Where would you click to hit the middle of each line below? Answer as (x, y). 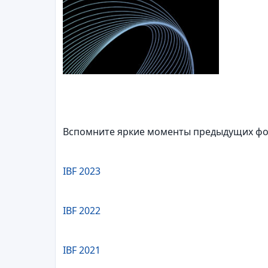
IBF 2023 (82, 171)
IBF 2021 (82, 250)
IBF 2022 (82, 211)
